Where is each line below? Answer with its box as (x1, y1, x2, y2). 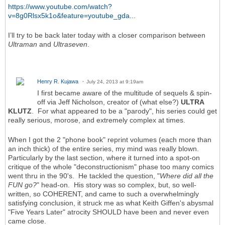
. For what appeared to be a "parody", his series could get (32, 107, 217, 116)
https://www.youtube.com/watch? (8, 3, 112, 11)
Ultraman (8, 40, 37, 49)
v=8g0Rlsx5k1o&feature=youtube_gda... (8, 12, 136, 20)
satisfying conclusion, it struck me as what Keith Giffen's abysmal (8, 199, 213, 207)
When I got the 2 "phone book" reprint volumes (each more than (8, 136, 211, 144)
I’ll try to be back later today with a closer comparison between (8, 31, 205, 40)
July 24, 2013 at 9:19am (86, 79, 143, 85)
